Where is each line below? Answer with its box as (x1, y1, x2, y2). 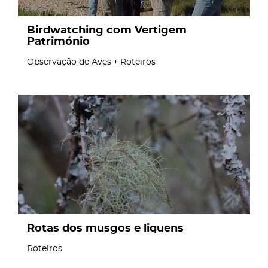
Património (27, 36, 90, 47)
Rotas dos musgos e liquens (27, 223, 184, 234)
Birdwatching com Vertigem (27, 25, 187, 36)
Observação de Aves (27, 58, 111, 66)
